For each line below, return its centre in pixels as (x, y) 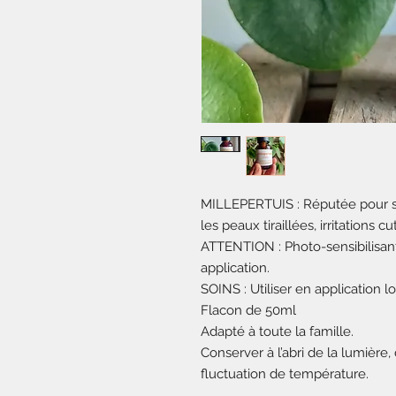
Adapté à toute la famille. (277, 331)
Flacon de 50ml (248, 310)
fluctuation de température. (285, 374)
